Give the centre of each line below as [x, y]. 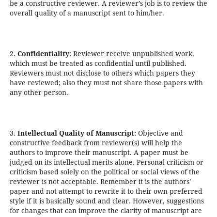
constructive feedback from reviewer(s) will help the [96, 143]
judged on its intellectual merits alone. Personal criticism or [106, 162]
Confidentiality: [44, 54]
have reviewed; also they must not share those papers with [106, 83]
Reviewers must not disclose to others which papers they [102, 73]
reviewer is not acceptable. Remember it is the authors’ [100, 182]
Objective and [159, 133]
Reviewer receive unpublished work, [132, 54]
